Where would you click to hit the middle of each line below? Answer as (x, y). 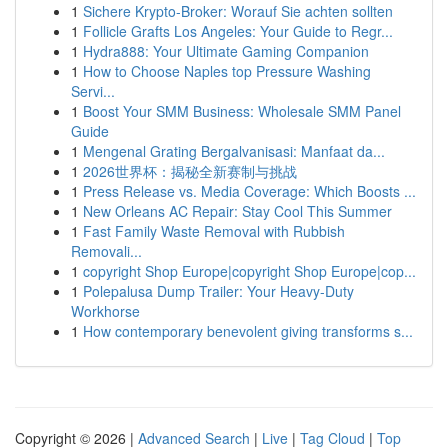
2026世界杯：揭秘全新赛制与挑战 (190, 171)
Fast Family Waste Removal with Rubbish (214, 231)
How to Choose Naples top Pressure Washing (227, 71)
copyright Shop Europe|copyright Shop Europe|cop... (249, 271)
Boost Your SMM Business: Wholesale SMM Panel (242, 111)
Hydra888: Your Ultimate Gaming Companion (226, 51)
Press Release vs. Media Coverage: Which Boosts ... (249, 191)
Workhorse (105, 311)
